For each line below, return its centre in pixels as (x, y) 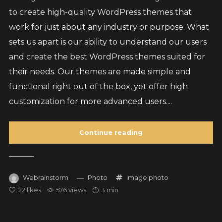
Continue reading (111, 132)
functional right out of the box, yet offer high (98, 86)
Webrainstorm (45, 177)
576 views (71, 190)
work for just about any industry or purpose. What (109, 27)
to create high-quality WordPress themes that (100, 12)
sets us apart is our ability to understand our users (108, 42)
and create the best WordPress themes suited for (107, 57)
